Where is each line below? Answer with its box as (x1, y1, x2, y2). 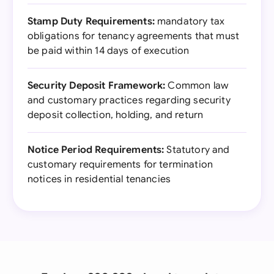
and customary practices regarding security (28, 94, 231, 106)
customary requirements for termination (28, 158, 213, 171)
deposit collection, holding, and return (28, 109, 204, 121)
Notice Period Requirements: (28, 144, 165, 156)
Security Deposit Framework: (28, 80, 166, 92)
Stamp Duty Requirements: (28, 15, 155, 28)
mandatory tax (154, 15, 225, 28)
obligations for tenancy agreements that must (28, 30, 240, 42)
